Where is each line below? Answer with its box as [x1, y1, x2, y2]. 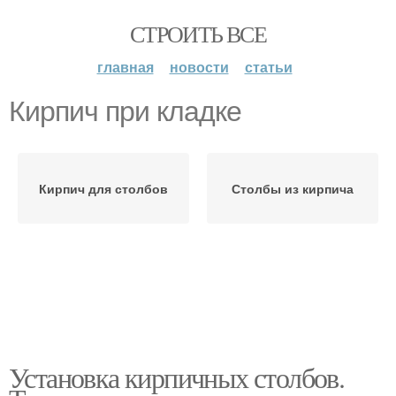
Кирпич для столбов [39, 179, 168, 197]
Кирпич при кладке [9, 95, 241, 127]
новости [169, 57, 229, 77]
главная [96, 57, 154, 77]
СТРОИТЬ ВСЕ [129, 19, 267, 49]
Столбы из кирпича [232, 179, 354, 197]
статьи [244, 57, 293, 77]
